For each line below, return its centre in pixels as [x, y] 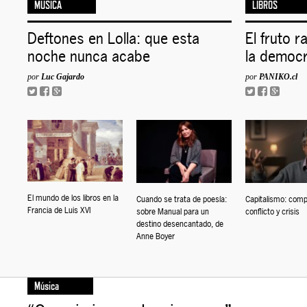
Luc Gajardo [63, 76]
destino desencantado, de [180, 224]
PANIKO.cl [279, 76]
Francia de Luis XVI [59, 211]
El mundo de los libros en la [73, 198]
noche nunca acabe [89, 56]
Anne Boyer [156, 236]
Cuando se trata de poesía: [182, 199]
